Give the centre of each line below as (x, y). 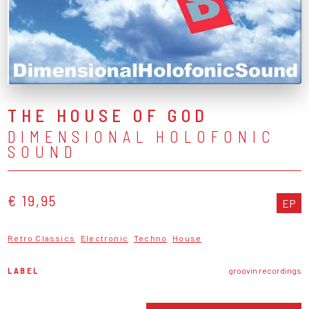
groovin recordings (265, 270)
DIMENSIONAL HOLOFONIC (141, 136)
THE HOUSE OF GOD (108, 114)
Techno (151, 238)
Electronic (105, 238)
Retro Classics (42, 238)
